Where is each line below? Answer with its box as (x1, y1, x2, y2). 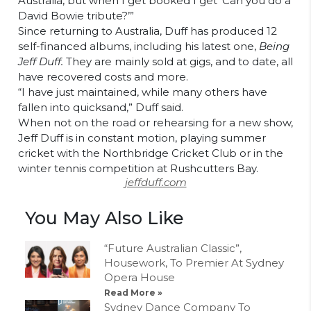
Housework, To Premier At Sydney (104, 256, 284, 270)
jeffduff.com (124, 176, 187, 190)
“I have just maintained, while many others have (18, 85, 267, 99)
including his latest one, (134, 40, 259, 53)
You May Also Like (25, 208, 184, 229)
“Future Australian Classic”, (104, 242, 242, 255)
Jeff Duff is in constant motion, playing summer (18, 131, 266, 145)
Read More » (104, 287, 162, 299)
